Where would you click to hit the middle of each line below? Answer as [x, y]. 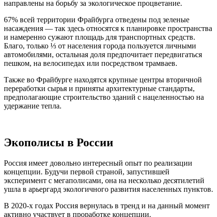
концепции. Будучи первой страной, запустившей [87, 172]
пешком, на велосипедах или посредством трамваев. [91, 63]
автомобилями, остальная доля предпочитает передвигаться [103, 54]
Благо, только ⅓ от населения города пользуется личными [100, 46]
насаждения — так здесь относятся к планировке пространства [108, 28]
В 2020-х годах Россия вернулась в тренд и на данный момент [107, 206]
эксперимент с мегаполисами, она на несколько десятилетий [104, 181]
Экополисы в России [59, 143]
